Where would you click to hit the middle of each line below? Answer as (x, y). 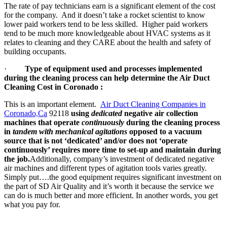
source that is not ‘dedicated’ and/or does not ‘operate (96, 140)
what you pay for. (32, 204)
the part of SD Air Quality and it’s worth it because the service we (109, 186)
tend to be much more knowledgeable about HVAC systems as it (107, 33)
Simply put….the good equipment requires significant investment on (113, 177)
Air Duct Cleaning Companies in (153, 104)
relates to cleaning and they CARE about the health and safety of (107, 42)
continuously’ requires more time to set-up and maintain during (112, 149)
